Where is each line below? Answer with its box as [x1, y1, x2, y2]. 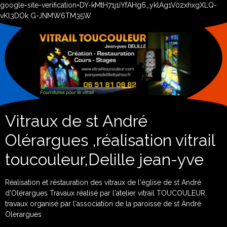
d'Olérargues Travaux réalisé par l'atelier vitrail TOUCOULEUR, [5, 189, 207, 197]
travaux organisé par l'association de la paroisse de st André [5, 200, 201, 208]
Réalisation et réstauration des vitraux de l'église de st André [5, 178, 201, 186]
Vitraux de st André [5, 111, 147, 130]
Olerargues [5, 210, 42, 218]
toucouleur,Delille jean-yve [5, 150, 204, 169]
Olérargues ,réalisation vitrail [5, 131, 215, 149]
